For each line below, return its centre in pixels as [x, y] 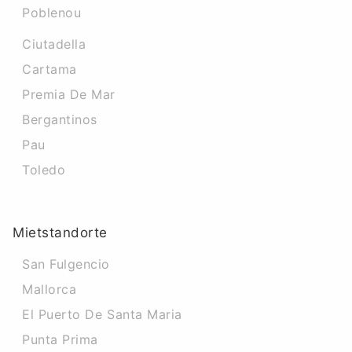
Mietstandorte [60, 233]
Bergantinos [60, 119]
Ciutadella [54, 44]
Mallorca [49, 289]
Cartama [49, 69]
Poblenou [52, 13]
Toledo [44, 170]
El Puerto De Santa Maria [102, 314]
